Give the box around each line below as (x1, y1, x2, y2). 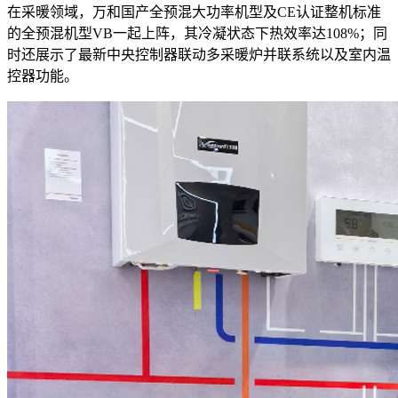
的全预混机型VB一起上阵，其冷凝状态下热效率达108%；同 (7, 25, 387, 41)
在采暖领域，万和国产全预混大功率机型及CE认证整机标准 (7, 4, 381, 20)
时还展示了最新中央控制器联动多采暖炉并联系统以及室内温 (7, 46, 391, 62)
